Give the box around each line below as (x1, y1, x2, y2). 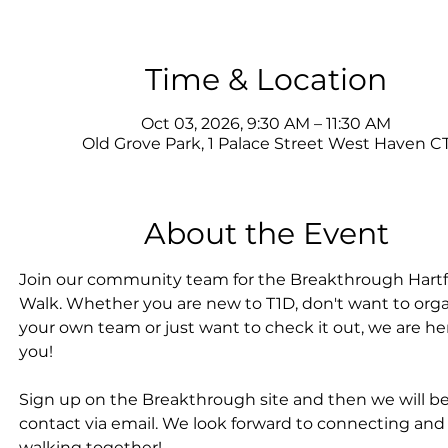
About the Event (143, 215, 389, 252)
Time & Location (145, 61, 387, 98)
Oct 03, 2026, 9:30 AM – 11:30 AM (141, 114, 391, 133)
